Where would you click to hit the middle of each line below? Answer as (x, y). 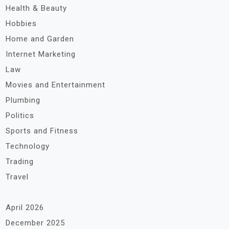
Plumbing (23, 100)
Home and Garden (40, 39)
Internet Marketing (41, 54)
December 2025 (35, 223)
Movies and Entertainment (55, 85)
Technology (28, 146)
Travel (17, 177)
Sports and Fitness (42, 131)
